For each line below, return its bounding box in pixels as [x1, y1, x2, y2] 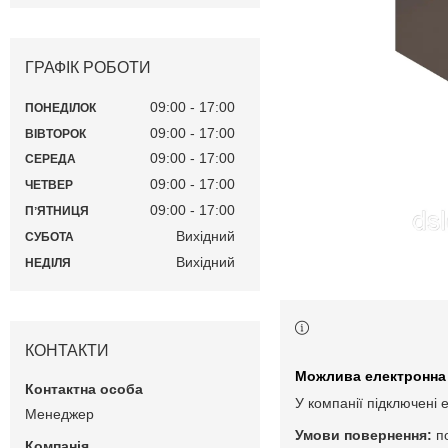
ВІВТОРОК [25, 126, 86, 141]
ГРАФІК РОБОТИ [25, 59, 151, 77]
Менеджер [25, 405, 94, 422]
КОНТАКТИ [25, 341, 109, 359]
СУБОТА [25, 229, 74, 244]
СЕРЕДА [25, 152, 76, 167]
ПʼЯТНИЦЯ [25, 204, 89, 219]
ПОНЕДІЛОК [25, 100, 96, 115]
